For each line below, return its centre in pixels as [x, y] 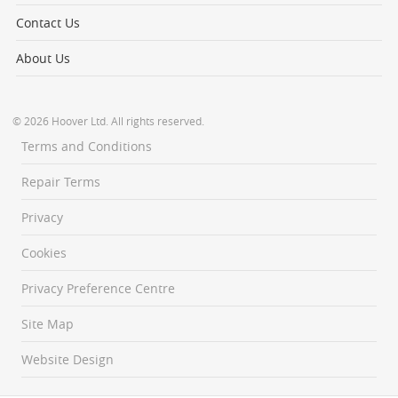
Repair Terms [61, 181]
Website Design [68, 359]
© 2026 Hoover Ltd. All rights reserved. [108, 120]
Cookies [44, 252]
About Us [43, 58]
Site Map [48, 323]
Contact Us [48, 22]
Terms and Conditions [87, 146]
